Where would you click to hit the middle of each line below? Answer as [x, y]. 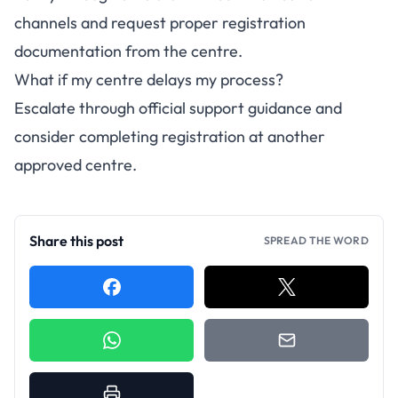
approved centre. [76, 165]
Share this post [76, 241]
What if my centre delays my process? [149, 80]
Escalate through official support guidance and [178, 108]
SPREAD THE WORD [316, 240]
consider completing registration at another [170, 136]
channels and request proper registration [160, 23]
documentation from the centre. [128, 51]
